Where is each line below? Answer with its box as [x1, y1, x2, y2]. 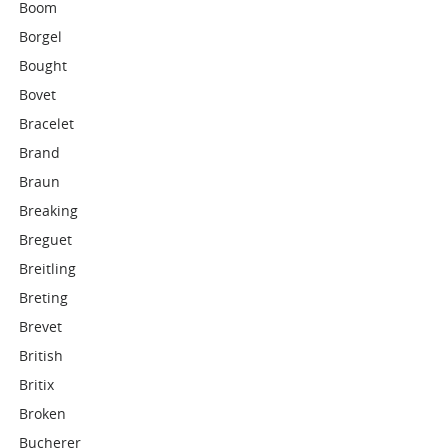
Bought [19, 56, 68, 75]
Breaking [19, 201, 79, 220]
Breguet [19, 230, 73, 249]
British [19, 346, 64, 365]
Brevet [19, 317, 63, 336]
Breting [19, 288, 69, 307]
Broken [19, 404, 67, 423]
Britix [19, 375, 55, 394]
